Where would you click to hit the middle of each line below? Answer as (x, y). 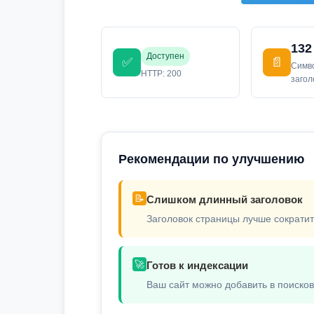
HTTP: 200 (161, 73)
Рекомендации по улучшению (211, 159)
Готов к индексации (197, 265)
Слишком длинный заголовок (225, 199)
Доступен (165, 56)
